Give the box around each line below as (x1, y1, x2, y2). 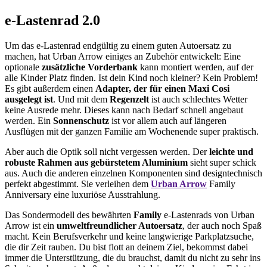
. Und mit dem (53, 94, 110, 105)
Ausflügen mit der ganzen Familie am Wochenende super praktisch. (5, 126, 259, 137)
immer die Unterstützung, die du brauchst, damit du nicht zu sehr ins (5, 253, 260, 263)
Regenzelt (110, 94, 149, 105)
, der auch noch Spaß (182, 221, 262, 231)
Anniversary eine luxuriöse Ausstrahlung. (5, 190, 160, 200)
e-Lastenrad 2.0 (5, 13, 100, 29)
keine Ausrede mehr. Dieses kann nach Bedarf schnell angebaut (5, 105, 243, 116)
